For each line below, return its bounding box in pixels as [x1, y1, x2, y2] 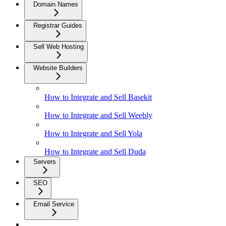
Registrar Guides [33, 21, 82, 29]
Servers [33, 157, 56, 165]
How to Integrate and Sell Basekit [44, 92, 152, 101]
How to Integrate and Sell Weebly [44, 110, 152, 120]
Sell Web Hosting [33, 42, 84, 50]
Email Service [33, 200, 74, 208]
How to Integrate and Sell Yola [44, 129, 142, 138]
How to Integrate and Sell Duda [44, 147, 146, 156]
